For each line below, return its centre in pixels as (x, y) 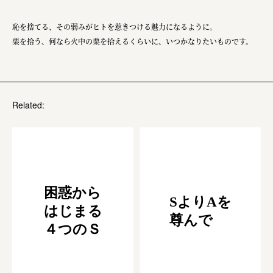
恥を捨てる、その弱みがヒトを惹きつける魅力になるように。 (115, 27)
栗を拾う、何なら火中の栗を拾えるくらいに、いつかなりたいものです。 (133, 41)
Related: (28, 105)
